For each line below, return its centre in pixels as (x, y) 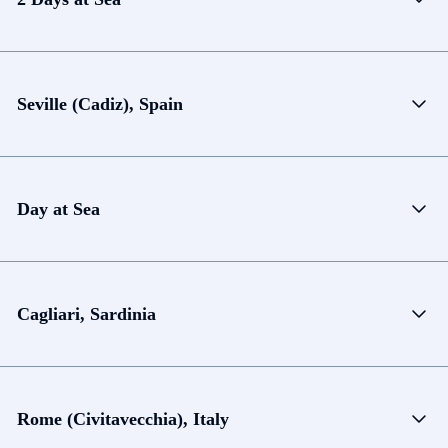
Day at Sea (58, 208)
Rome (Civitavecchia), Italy (123, 418)
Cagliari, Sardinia (86, 313)
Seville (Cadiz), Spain (100, 103)
